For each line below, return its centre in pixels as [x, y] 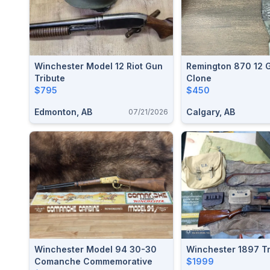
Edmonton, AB [63, 111]
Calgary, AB [211, 111]
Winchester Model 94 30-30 [96, 249]
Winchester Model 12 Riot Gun [99, 66]
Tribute [50, 78]
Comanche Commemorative [93, 261]
